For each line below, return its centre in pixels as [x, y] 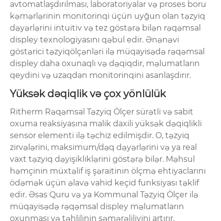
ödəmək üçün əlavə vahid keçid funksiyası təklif [104, 183]
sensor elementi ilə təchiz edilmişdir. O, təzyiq [100, 135]
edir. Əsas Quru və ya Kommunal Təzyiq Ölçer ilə [104, 194]
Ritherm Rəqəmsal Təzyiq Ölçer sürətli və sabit [102, 111]
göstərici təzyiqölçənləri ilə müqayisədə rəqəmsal [107, 51]
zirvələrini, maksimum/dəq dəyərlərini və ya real [103, 147]
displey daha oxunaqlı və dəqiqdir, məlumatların [105, 63]
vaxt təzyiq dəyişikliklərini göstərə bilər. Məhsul [102, 159]
